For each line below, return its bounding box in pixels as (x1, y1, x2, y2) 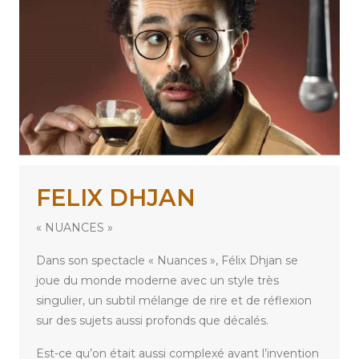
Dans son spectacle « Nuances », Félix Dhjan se (36, 253, 298, 268)
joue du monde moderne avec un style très (36, 273, 279, 288)
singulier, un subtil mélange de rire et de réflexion (36, 293, 312, 309)
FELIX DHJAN (36, 184, 196, 212)
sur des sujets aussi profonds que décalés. (36, 313, 268, 329)
